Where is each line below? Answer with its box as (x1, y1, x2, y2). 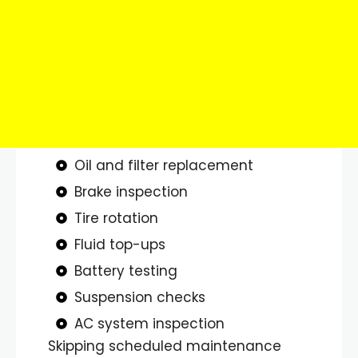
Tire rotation (74, 208, 158, 228)
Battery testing (74, 261, 177, 280)
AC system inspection (74, 313, 225, 333)
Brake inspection (74, 181, 188, 201)
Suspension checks (74, 287, 205, 307)
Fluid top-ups (74, 234, 165, 254)
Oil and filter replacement (74, 155, 253, 175)
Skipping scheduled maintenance (48, 336, 281, 356)
